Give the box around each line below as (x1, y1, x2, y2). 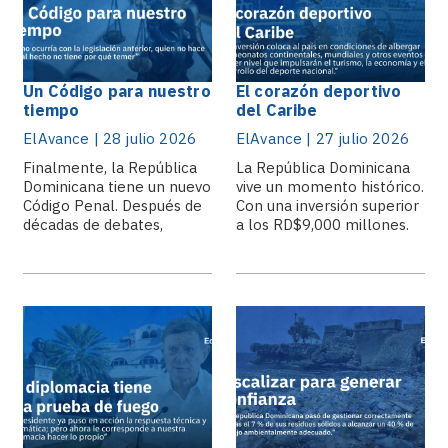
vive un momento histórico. (236, 177, 424, 196)
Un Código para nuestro (23, 81, 211, 101)
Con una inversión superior (236, 196, 419, 215)
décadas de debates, (23, 215, 164, 234)
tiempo (23, 100, 80, 120)
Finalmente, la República (23, 158, 198, 177)
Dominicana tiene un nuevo (23, 177, 212, 196)
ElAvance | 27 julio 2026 (236, 129, 409, 148)
